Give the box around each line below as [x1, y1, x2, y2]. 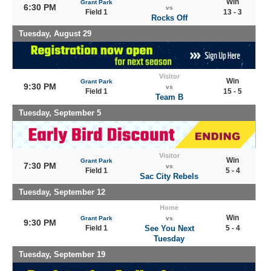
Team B [155, 93, 183, 102]
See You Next [144, 224, 194, 233]
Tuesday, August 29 [19, 29, 91, 38]
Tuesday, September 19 [19, 250, 105, 259]
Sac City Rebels [140, 172, 198, 181]
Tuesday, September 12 [19, 188, 105, 197]
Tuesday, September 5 [19, 108, 101, 117]
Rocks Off [151, 13, 188, 22]
